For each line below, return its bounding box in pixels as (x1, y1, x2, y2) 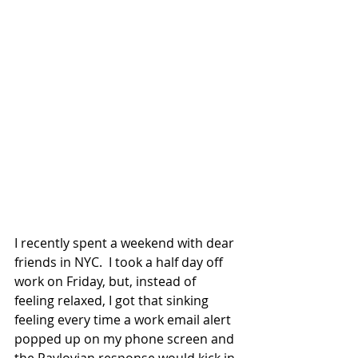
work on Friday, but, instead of (14, 272, 199, 290)
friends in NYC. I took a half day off (14, 253, 226, 271)
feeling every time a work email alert (14, 310, 234, 328)
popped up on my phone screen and (14, 329, 237, 348)
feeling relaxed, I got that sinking (14, 291, 212, 309)
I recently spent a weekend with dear (14, 233, 237, 252)
